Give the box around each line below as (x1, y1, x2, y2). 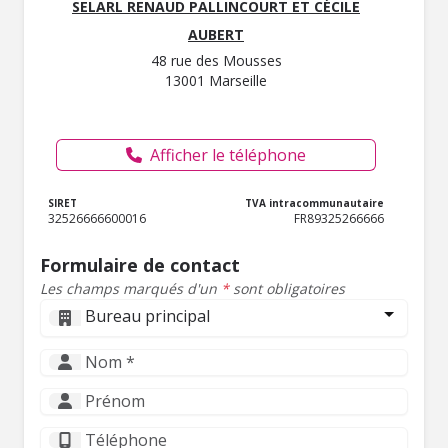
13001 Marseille (165, 70, 267, 90)
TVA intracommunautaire (245, 195, 384, 210)
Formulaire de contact (40, 252, 240, 277)
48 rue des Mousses (150, 50, 282, 70)
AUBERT (188, 24, 244, 44)
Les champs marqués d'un (40, 278, 221, 298)
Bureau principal (85, 304, 210, 327)
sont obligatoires (229, 278, 345, 298)
